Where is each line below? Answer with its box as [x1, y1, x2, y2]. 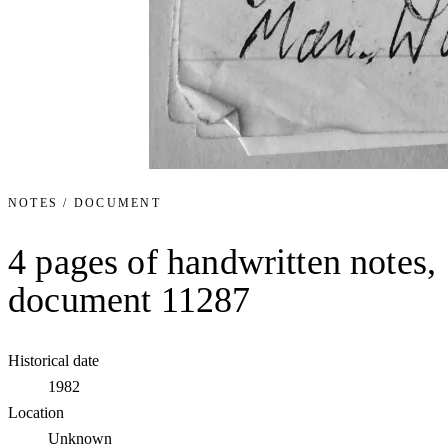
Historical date [8, 352, 99, 370]
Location [8, 404, 64, 422]
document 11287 [8, 279, 251, 320]
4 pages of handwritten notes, [8, 241, 437, 282]
